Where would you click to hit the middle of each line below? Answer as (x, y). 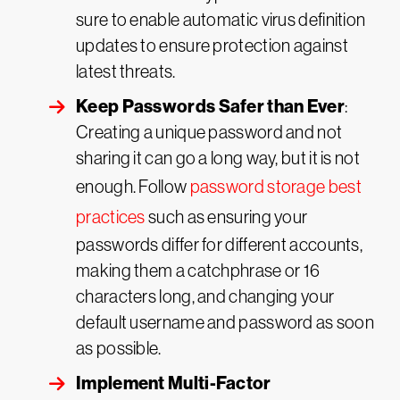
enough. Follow (133, 187)
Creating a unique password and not (209, 132)
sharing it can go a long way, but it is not (218, 158)
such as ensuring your (226, 217)
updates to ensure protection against (212, 46)
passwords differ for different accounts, (219, 245)
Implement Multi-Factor (174, 383)
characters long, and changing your (205, 296)
